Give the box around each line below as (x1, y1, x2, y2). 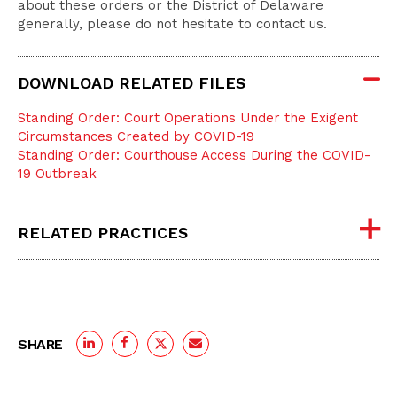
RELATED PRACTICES (18, 223, 188, 242)
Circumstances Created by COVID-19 (18, 128, 254, 144)
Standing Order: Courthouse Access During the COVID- (18, 147, 370, 163)
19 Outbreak (18, 166, 97, 182)
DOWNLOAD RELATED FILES (18, 74, 245, 92)
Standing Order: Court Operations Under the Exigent (18, 110, 358, 126)
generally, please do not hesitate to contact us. (18, 16, 327, 32)
